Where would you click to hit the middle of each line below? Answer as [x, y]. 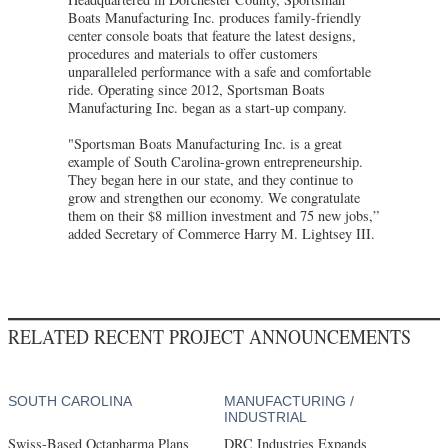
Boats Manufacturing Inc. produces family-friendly [214, 17]
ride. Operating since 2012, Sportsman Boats [196, 89]
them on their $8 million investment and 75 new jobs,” [223, 215]
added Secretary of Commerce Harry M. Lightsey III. [221, 233]
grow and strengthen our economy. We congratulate [214, 197]
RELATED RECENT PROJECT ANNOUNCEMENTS [209, 336]
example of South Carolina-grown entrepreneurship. [215, 161]
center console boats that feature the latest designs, [212, 35]
